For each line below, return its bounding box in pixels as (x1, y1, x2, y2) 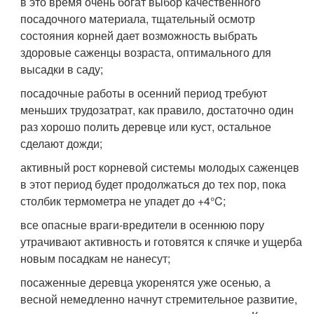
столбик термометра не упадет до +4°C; (20, 193, 226, 209)
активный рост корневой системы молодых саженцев (20, 159, 300, 175)
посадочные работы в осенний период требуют (20, 85, 268, 101)
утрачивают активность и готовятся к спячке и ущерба (20, 233, 303, 250)
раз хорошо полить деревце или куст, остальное (20, 118, 272, 135)
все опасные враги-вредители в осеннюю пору (20, 217, 265, 233)
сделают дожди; (20, 135, 103, 151)
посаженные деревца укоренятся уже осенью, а (20, 274, 271, 290)
